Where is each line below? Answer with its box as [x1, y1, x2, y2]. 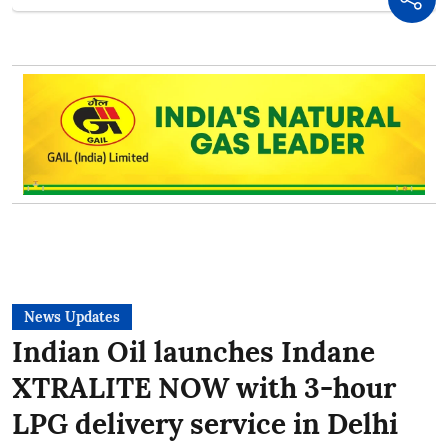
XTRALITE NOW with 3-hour [12, 370, 396, 407]
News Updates [24, 308, 120, 327]
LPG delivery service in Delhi [12, 406, 398, 443]
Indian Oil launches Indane [12, 334, 375, 371]
